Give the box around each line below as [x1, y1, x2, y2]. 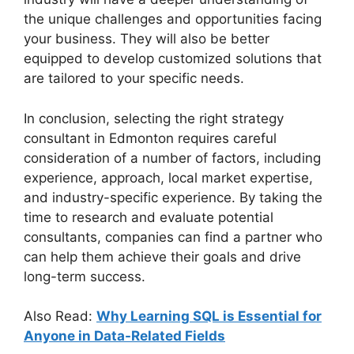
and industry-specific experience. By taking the [24, 189, 322, 205]
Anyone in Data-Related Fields [24, 328, 225, 345]
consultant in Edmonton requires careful [24, 130, 277, 146]
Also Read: [24, 308, 96, 325]
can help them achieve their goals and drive [24, 248, 301, 265]
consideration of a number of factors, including [24, 149, 321, 166]
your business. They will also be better [24, 31, 269, 47]
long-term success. [24, 268, 145, 284]
